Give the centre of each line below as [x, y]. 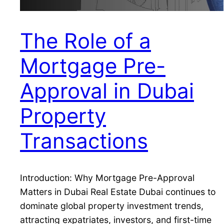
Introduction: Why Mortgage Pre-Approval [107, 177]
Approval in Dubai [107, 90]
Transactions [84, 140]
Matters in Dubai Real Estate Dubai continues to [118, 191]
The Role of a [85, 40]
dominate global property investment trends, [112, 205]
